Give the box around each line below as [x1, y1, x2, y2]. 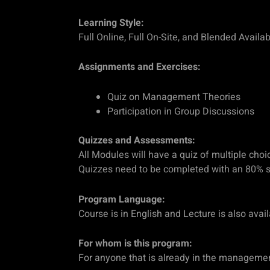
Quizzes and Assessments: [78, 133, 195, 148]
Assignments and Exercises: [78, 60, 201, 75]
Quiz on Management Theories [107, 89, 240, 104]
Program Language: [78, 192, 165, 207]
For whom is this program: [78, 236, 192, 251]
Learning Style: [78, 15, 144, 30]
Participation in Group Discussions [107, 104, 254, 119]
